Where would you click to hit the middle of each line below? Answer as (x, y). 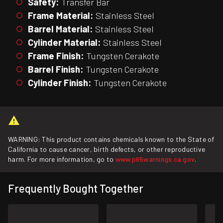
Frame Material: (61, 15)
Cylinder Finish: (60, 82)
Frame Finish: (56, 56)
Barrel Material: (60, 29)
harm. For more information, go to (62, 159)
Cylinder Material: (64, 42)
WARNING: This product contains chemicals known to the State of (111, 139)
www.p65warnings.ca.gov (155, 159)
